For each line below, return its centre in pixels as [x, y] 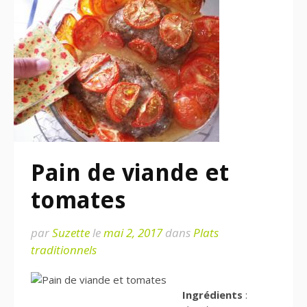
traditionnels [64, 250]
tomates [78, 200]
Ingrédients [212, 295]
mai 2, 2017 [133, 233]
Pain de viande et [130, 173]
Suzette [71, 233]
